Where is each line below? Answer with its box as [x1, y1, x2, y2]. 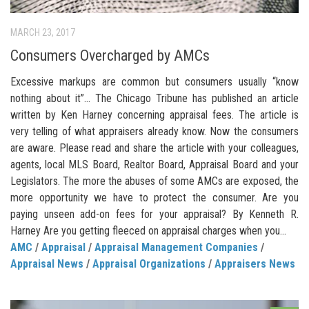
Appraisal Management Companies [94, 240, 258, 254]
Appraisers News [215, 257, 295, 270]
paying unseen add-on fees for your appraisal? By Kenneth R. [10, 207, 299, 221]
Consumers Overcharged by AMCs [10, 46, 210, 64]
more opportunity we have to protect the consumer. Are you [10, 190, 299, 204]
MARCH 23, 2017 [10, 27, 75, 39]
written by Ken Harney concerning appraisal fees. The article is [10, 108, 299, 121]
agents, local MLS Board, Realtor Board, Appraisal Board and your [10, 157, 299, 171]
